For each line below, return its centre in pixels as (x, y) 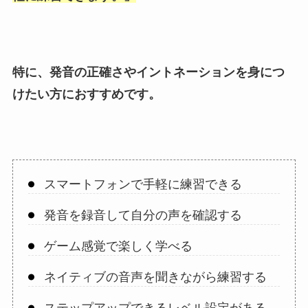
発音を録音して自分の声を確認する (143, 216)
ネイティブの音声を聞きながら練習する (155, 277)
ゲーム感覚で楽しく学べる (118, 246)
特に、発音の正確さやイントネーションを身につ (148, 73)
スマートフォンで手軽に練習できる (143, 185)
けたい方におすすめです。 (86, 95)
